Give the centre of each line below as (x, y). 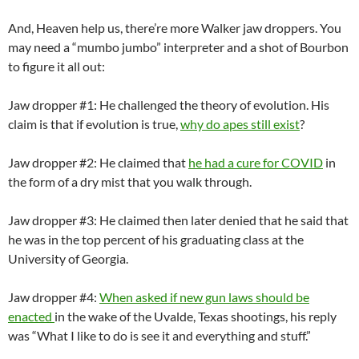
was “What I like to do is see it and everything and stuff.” (159, 335)
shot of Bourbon (303, 46)
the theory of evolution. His (253, 104)
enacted (31, 316)
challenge (144, 104)
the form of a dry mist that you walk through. (130, 181)
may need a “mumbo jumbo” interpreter (117, 46)
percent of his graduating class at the (202, 239)
